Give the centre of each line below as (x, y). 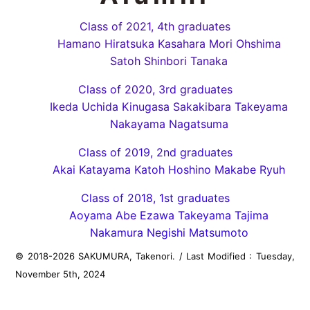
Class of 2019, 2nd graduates (155, 153)
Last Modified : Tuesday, (240, 256)
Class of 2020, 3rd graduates (155, 90)
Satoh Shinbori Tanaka (169, 61)
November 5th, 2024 (61, 274)
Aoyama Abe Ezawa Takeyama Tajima (169, 216)
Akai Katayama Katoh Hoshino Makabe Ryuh (169, 170)
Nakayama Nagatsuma (169, 124)
